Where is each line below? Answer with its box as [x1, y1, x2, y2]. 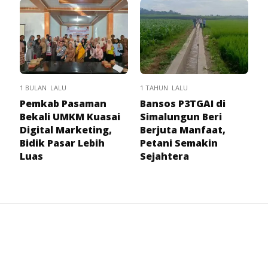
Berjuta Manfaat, [140, 123, 226, 137]
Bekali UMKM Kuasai [20, 110, 120, 124]
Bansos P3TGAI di [140, 97, 226, 111]
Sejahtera [140, 150, 189, 163]
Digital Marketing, [20, 123, 112, 137]
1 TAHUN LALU [140, 83, 188, 93]
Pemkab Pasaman [20, 97, 106, 111]
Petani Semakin [140, 136, 218, 150]
